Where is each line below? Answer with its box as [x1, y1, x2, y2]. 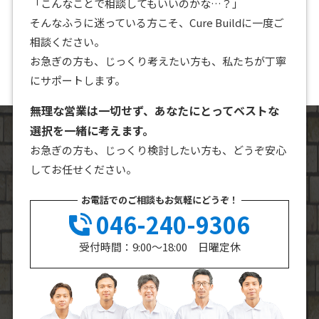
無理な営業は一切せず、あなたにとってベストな [30, 101, 280, 119]
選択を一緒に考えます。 [30, 121, 155, 139]
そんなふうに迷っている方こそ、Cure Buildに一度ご [30, 14, 285, 30]
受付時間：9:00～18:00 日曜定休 [78, 239, 241, 254]
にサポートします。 [30, 72, 126, 88]
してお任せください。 [30, 161, 137, 177]
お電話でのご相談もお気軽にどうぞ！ [80, 193, 239, 207]
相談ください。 [30, 33, 105, 49]
